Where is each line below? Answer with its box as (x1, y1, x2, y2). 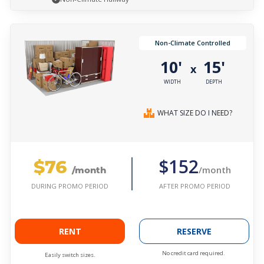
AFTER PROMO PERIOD (159, 181, 230, 190)
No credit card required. (162, 249, 225, 258)
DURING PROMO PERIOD (31, 181, 108, 191)
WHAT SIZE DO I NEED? (157, 108, 232, 118)
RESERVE (177, 226, 212, 237)
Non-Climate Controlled (155, 38, 230, 48)
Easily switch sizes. (44, 251, 95, 259)
